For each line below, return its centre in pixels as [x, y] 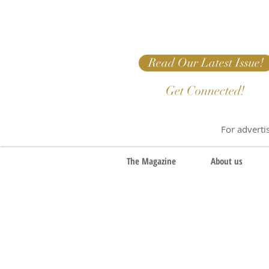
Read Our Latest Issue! [206, 63]
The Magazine [151, 161]
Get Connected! [205, 91]
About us [226, 161]
